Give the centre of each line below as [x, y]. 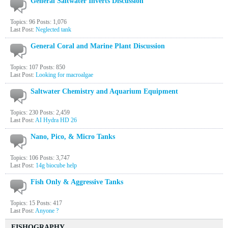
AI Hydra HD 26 [56, 120]
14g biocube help [56, 165]
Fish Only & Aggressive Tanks [77, 182]
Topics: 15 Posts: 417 [36, 203]
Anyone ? [47, 211]
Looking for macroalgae [64, 75]
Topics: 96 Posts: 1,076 [38, 22]
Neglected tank [53, 30]
